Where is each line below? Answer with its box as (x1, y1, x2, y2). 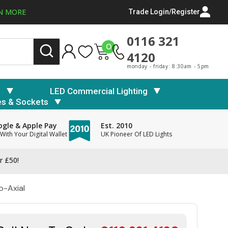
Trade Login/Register (129, 8, 200, 16)
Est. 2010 (100, 121, 132, 131)
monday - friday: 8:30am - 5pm (127, 63, 209, 70)
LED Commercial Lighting (50, 85, 148, 96)
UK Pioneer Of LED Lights (100, 130, 172, 139)
